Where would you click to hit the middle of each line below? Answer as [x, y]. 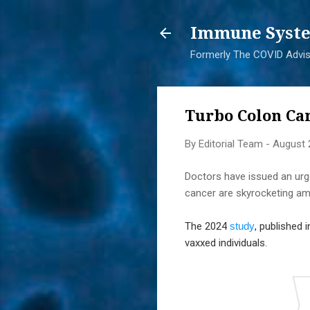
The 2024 [206, 226]
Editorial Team [231, 144]
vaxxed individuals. [226, 243]
